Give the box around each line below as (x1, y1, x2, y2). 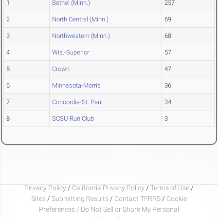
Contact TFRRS (114, 194, 162, 202)
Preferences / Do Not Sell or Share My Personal (39, 205, 179, 213)
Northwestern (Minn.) (52, 32, 110, 40)
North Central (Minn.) (52, 16, 109, 23)
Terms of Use (150, 183, 189, 192)
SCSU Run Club (52, 115, 94, 123)
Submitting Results (52, 194, 109, 202)
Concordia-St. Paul (52, 98, 103, 106)
